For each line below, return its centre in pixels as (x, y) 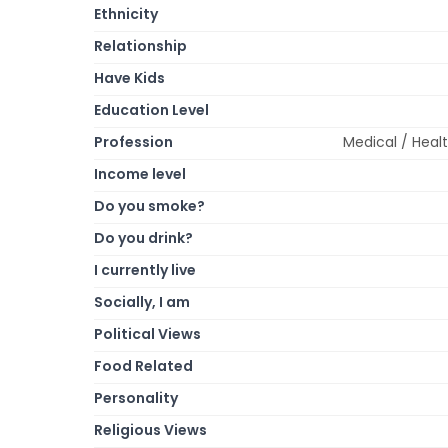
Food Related (143, 365)
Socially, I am (142, 301)
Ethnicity (126, 13)
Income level (140, 173)
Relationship (140, 45)
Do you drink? (143, 237)
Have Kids (129, 77)
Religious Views (150, 429)
